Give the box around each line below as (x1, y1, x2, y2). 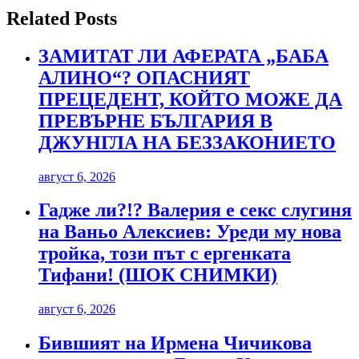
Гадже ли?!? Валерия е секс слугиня (38, 200, 352, 221)
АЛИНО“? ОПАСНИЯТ (38, 67, 250, 88)
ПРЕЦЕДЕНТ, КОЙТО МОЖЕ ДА (38, 88, 342, 110)
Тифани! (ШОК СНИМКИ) (38, 264, 277, 286)
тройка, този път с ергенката (38, 243, 291, 264)
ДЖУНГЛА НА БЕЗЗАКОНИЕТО (38, 131, 336, 153)
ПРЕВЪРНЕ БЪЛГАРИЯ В (38, 110, 272, 131)
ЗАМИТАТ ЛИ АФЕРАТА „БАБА (38, 45, 329, 67)
